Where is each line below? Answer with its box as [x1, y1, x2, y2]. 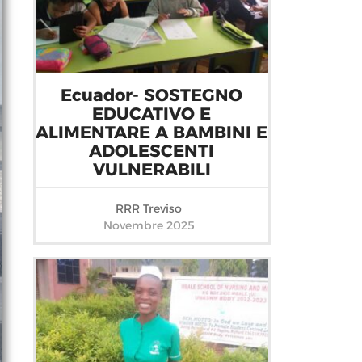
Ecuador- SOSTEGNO [61, 84, 243, 105]
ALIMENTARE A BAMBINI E [36, 121, 268, 142]
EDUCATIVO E [92, 103, 212, 124]
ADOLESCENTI [89, 140, 215, 161]
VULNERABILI [92, 158, 211, 179]
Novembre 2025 [103, 217, 195, 233]
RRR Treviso [115, 200, 188, 216]
